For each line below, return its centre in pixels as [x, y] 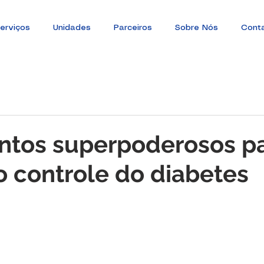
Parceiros [133, 28]
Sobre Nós [196, 28]
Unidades [72, 28]
